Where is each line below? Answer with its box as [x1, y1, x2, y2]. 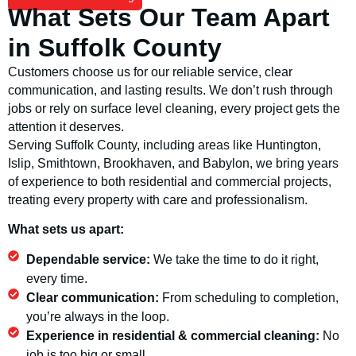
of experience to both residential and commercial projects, [8, 174, 331, 188]
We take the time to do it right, [149, 252, 319, 266]
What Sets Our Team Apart [8, 2, 330, 32]
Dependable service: [25, 252, 150, 266]
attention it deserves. [8, 119, 124, 133]
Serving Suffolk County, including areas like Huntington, [8, 137, 321, 152]
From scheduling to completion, [161, 290, 339, 304]
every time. [25, 271, 87, 285]
